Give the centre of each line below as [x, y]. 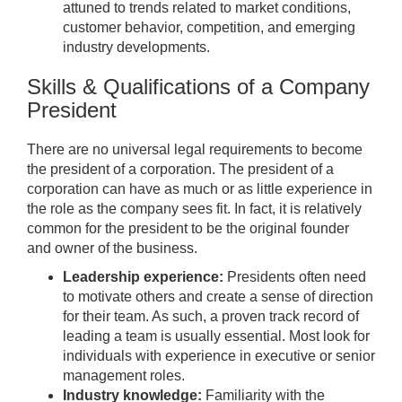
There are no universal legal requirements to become [195, 150]
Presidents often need [295, 277]
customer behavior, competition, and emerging [209, 28]
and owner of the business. [112, 249]
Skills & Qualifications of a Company [198, 87]
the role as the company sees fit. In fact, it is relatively [194, 209]
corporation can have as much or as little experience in [200, 189]
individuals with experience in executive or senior [219, 356]
